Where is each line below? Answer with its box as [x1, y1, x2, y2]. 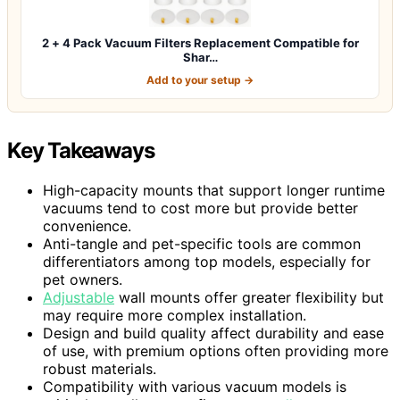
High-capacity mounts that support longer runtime [43, 180, 385, 199]
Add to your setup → [146, 72, 254, 87]
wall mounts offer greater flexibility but [114, 287, 384, 306]
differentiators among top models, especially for [43, 252, 371, 271]
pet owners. [43, 270, 122, 288]
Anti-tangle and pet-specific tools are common [43, 234, 361, 253]
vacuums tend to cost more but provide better [43, 198, 358, 217]
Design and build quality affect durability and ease [43, 323, 384, 342]
